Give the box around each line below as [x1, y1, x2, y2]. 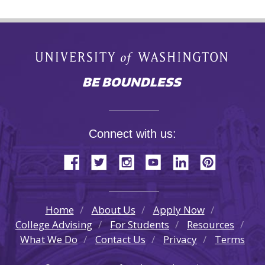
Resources [187, 218, 234, 231]
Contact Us [95, 232, 146, 246]
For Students [110, 218, 169, 231]
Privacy [163, 232, 197, 246]
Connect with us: [89, 127, 176, 140]
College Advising [15, 218, 92, 231]
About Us [91, 203, 135, 216]
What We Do [20, 232, 77, 246]
